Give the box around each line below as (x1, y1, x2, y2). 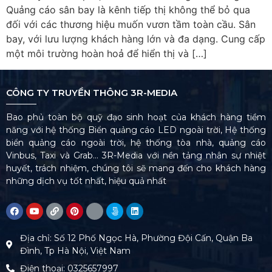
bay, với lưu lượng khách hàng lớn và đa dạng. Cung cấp (6, 32, 265, 45)
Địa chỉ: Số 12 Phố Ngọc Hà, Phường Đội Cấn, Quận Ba (19, 232, 253, 243)
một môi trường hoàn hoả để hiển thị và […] (6, 47, 207, 59)
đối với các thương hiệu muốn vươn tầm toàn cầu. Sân (6, 18, 256, 30)
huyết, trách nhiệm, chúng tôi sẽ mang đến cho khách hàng (6, 163, 266, 174)
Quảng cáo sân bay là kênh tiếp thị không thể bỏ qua (6, 3, 250, 16)
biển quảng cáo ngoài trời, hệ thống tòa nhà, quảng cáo (6, 137, 266, 149)
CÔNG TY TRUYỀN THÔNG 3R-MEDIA (6, 87, 177, 99)
